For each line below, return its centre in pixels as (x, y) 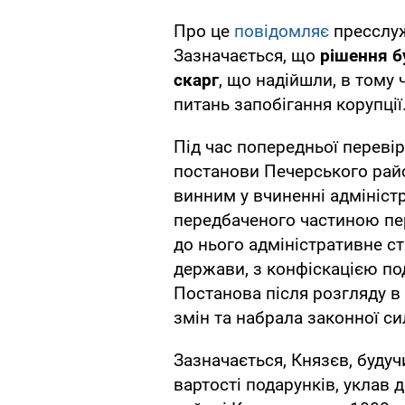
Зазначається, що (247, 56)
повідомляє (282, 32)
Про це (204, 32)
